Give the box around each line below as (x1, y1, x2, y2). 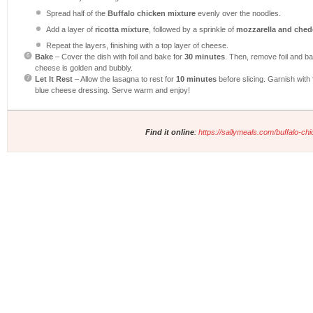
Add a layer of (46, 25, 95, 34)
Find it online (145, 127, 194, 136)
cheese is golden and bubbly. (34, 63, 133, 72)
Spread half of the (46, 9, 108, 18)
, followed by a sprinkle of (149, 25, 236, 34)
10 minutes (175, 74, 217, 83)
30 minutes (184, 52, 225, 61)
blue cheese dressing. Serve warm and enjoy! (34, 85, 190, 94)
